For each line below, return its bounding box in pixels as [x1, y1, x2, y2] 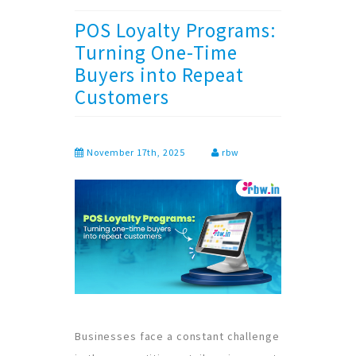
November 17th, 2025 [83, 145, 185, 158]
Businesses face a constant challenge [75, 328, 280, 343]
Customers [75, 83, 169, 110]
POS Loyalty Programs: [75, 17, 277, 43]
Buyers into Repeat [75, 61, 244, 87]
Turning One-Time [75, 39, 238, 65]
